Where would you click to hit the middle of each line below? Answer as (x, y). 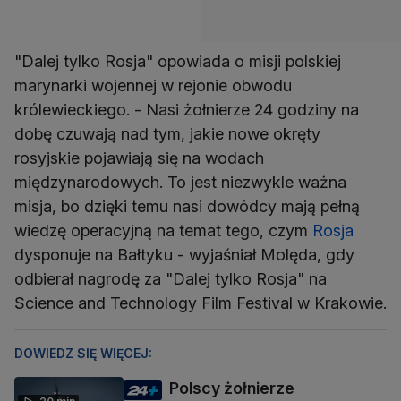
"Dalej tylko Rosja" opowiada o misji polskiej (178, 62)
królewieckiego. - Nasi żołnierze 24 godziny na (187, 110)
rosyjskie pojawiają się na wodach (139, 158)
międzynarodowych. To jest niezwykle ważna (180, 183)
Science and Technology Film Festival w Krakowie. (200, 303)
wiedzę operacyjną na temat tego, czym (163, 231)
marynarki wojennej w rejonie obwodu (153, 86)
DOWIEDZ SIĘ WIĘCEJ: (83, 354)
